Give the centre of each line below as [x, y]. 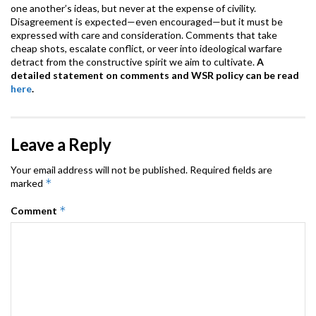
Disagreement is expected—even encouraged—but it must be [147, 22]
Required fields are [231, 170]
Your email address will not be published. [99, 170]
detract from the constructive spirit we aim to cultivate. [134, 62]
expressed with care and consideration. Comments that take [144, 35]
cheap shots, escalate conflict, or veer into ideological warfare [146, 49]
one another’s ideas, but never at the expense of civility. [133, 8]
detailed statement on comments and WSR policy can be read [155, 75]
